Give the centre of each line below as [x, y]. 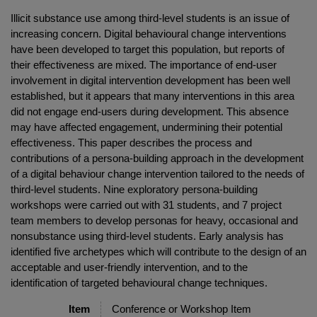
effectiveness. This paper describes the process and [131, 142]
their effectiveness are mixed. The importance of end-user [144, 64]
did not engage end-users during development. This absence [150, 111]
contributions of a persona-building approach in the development [157, 158]
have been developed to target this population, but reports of [148, 49]
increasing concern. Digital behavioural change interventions [149, 33]
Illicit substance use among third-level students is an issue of [150, 18]
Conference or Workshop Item [181, 309]
